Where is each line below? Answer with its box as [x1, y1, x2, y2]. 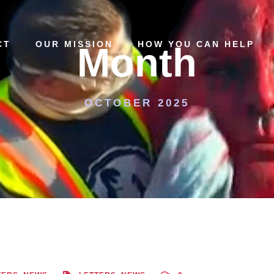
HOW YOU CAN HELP [138, 39, 254, 49]
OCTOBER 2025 [84, 97, 190, 109]
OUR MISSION [35, 39, 113, 49]
